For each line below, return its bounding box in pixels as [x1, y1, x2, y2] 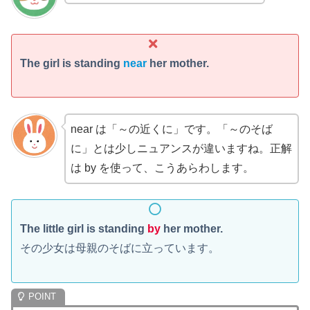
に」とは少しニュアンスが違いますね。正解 [70, 142, 292, 154]
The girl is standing [20, 57, 123, 69]
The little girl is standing [20, 223, 147, 235]
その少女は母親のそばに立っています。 [20, 242, 219, 255]
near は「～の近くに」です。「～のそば [70, 122, 273, 135]
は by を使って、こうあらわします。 [70, 161, 254, 174]
